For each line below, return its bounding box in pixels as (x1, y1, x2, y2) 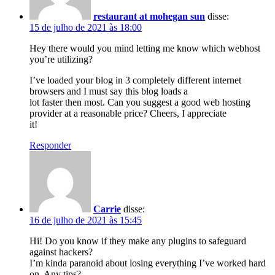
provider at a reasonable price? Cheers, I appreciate (29, 107, 227, 118)
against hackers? (29, 246, 93, 257)
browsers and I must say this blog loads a (29, 85, 188, 96)
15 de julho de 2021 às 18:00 (29, 21, 142, 33)
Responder (29, 139, 71, 150)
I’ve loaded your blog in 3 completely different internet (29, 74, 241, 85)
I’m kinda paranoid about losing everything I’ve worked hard (29, 257, 266, 268)
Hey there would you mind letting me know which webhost (29, 42, 260, 53)
